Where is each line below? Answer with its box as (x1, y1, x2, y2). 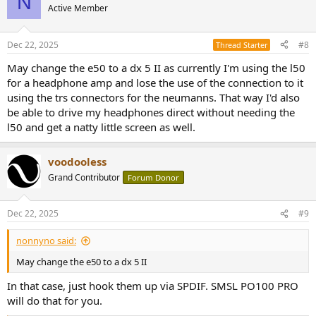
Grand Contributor (48, 171, 120, 183)
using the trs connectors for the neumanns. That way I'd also (7, 90, 300, 104)
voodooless (48, 154, 107, 169)
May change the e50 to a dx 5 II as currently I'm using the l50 (7, 60, 305, 75)
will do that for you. (7, 293, 102, 308)
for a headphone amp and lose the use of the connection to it (7, 75, 303, 90)
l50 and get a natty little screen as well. (7, 119, 195, 134)
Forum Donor (128, 171, 179, 183)
